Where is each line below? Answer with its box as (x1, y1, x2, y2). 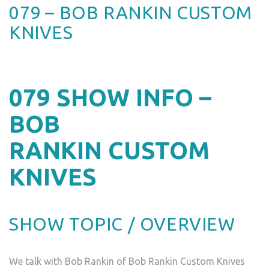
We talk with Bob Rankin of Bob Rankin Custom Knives (9, 256, 245, 267)
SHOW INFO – (56, 84, 211, 111)
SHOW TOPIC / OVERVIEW (9, 214, 235, 234)
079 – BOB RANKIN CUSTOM (9, 2, 252, 23)
